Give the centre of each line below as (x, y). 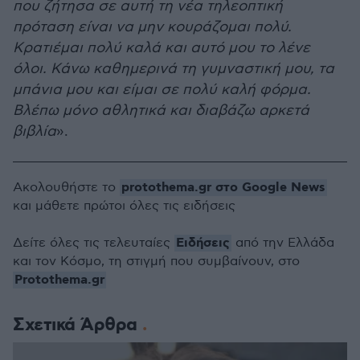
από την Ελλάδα (283, 243)
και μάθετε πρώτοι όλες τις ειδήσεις (124, 206)
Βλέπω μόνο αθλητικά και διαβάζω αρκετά (161, 110)
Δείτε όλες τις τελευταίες (94, 243)
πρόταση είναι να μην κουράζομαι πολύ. (152, 27)
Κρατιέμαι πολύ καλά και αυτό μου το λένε (162, 48)
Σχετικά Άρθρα (78, 325)
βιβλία (35, 131)
